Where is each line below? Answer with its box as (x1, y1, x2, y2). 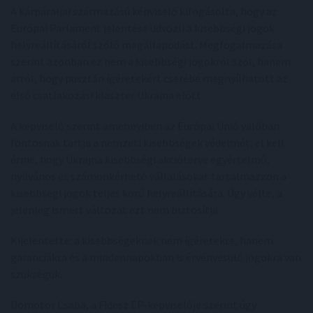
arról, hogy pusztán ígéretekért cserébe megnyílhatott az (10, 71, 288, 85)
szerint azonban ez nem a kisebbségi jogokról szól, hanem (10, 54, 291, 68)
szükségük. (10, 267, 62, 281)
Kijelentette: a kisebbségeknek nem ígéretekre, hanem (10, 233, 273, 247)
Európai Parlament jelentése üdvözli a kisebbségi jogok (10, 21, 275, 35)
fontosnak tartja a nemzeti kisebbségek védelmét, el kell (10, 136, 284, 150)
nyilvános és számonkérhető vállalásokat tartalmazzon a (10, 169, 286, 183)
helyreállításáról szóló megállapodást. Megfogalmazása (10, 38, 282, 52)
